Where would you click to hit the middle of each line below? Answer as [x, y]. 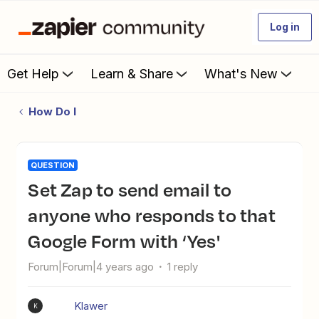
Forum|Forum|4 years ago [91, 267]
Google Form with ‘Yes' [124, 241]
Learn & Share [132, 73]
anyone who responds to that [152, 215]
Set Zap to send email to [34, 189]
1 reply [183, 267]
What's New [241, 73]
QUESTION [53, 165]
